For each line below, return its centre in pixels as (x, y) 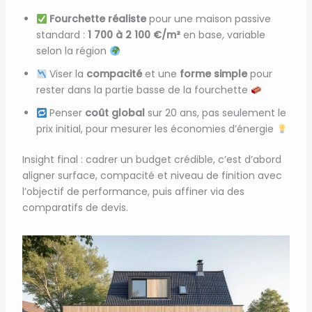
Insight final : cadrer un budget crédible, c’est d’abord (151, 160)
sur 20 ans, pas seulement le (216, 113)
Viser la (67, 74)
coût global (115, 113)
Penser (66, 113)
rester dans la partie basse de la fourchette (143, 90)
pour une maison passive (209, 19)
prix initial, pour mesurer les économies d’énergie (156, 129)
